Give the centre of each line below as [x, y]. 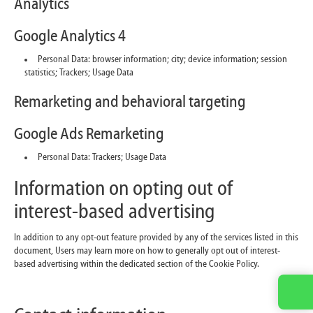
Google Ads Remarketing [89, 134]
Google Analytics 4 [70, 37]
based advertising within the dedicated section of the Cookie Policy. [137, 264]
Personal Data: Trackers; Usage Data [102, 157]
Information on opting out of [123, 189]
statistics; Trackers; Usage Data [79, 73]
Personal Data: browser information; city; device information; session [162, 59]
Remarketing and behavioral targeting [130, 102]
